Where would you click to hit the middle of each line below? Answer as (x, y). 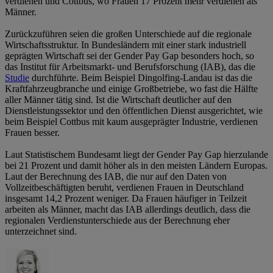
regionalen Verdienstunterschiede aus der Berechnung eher (117, 221)
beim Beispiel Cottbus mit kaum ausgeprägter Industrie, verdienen (131, 122)
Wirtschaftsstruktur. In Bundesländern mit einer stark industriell (126, 45)
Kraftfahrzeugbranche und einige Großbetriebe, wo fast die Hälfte (131, 89)
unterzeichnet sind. (41, 232)
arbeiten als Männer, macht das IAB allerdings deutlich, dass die (128, 210)
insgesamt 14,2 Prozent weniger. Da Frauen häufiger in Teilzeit (126, 199)
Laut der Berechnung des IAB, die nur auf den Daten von (116, 177)
